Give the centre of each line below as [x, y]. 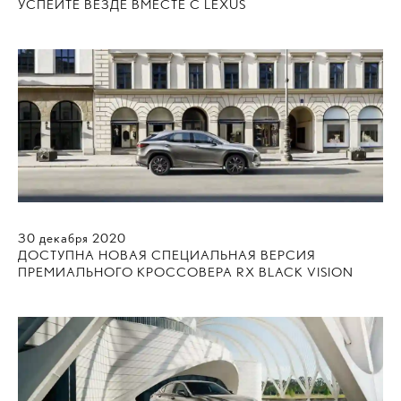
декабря [64, 238]
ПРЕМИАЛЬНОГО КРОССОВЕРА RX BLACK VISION [186, 272]
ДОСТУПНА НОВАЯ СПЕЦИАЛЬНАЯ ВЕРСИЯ [167, 255]
